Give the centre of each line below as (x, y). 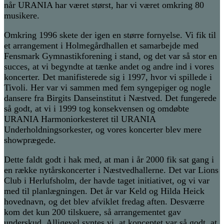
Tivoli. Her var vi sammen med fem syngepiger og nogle (107, 88)
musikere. (22, 16)
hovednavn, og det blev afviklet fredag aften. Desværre (104, 202)
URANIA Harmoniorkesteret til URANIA (80, 119)
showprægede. (30, 140)
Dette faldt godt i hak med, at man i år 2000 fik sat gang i (109, 160)
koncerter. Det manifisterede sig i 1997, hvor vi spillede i (108, 77)
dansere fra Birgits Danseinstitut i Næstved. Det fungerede (110, 98)
